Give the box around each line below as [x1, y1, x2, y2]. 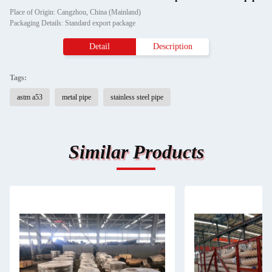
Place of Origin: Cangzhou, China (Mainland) [10, 8, 141, 16]
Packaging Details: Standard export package [10, 19, 135, 27]
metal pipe [62, 93, 91, 101]
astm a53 [17, 93, 42, 101]
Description [152, 42, 192, 51]
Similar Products [68, 141, 204, 163]
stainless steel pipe [110, 93, 163, 101]
